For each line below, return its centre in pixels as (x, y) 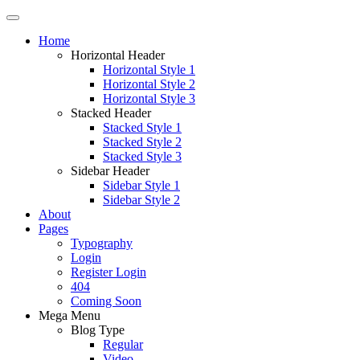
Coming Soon (106, 301)
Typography (102, 243)
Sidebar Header (110, 171)
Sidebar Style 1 (141, 185)
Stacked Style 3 (142, 156)
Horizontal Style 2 (149, 84)
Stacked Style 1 (142, 127)
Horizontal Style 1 (149, 70)
